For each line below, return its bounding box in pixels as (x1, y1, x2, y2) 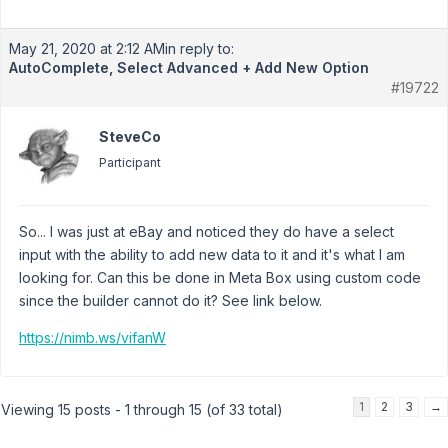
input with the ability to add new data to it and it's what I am (19, 246, 405, 263)
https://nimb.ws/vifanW (19, 329, 166, 346)
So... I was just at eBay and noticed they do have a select (19, 223, 394, 240)
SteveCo (99, 128, 161, 145)
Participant (99, 155, 161, 170)
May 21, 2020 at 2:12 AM (9, 40, 165, 57)
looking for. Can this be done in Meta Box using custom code (19, 269, 421, 286)
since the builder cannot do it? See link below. (19, 292, 322, 309)
